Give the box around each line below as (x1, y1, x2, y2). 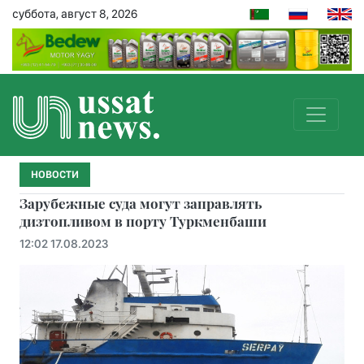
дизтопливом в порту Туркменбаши (19, 211, 266, 230)
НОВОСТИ (31, 167, 79, 180)
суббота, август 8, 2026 (12, 6, 137, 21)
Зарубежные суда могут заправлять (19, 193, 262, 212)
